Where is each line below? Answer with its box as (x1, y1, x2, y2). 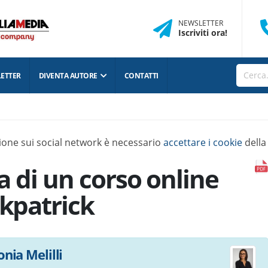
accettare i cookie (163, 136, 242, 149)
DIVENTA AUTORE (38, 70, 98, 81)
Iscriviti (178, 27, 209, 38)
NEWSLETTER (178, 18, 223, 28)
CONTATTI (124, 70, 159, 81)
